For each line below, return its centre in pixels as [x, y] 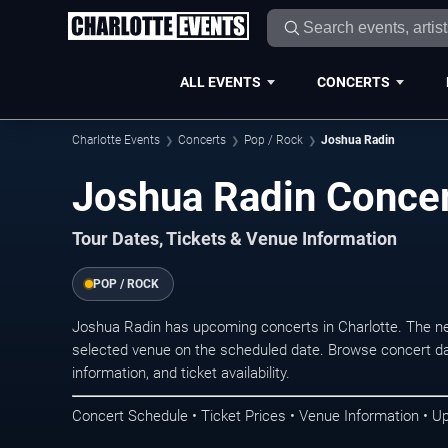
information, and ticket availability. [181, 373]
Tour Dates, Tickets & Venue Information [234, 239]
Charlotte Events [116, 140]
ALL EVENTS [220, 81]
